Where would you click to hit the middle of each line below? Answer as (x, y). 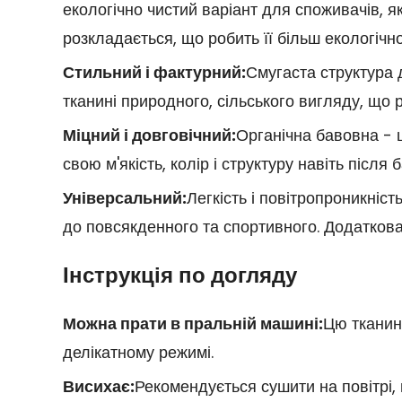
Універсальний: (124, 197)
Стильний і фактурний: (154, 72)
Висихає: (98, 386)
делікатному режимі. (138, 352)
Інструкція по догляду (179, 275)
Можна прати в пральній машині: (192, 323)
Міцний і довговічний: (149, 135)
